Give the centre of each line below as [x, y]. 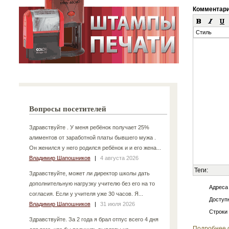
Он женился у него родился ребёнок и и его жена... [95, 147]
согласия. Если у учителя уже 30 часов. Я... [86, 193]
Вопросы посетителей [68, 109]
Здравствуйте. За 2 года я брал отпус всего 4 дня [94, 219]
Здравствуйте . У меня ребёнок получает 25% [89, 127]
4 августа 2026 [119, 158]
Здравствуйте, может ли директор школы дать [89, 173]
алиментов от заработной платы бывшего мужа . [92, 137]
